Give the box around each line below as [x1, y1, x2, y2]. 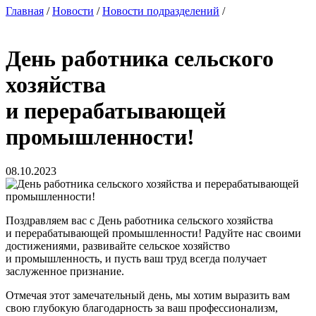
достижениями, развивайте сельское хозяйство [6, 240, 230, 252]
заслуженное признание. [6, 265, 124, 277]
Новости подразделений [102, 5, 219, 18]
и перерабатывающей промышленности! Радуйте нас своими [6, 227, 301, 239]
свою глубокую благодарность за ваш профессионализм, [6, 302, 278, 314]
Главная [6, 5, 44, 18]
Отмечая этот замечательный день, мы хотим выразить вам [6, 289, 290, 301]
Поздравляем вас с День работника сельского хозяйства [6, 214, 273, 226]
